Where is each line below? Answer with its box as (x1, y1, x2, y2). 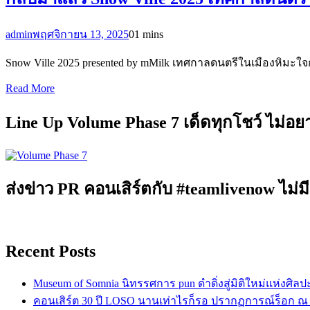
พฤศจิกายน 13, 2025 (33, 28, 129, 40)
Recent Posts (6, 242, 95, 261)
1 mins (134, 28, 163, 40)
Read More (6, 82, 55, 94)
